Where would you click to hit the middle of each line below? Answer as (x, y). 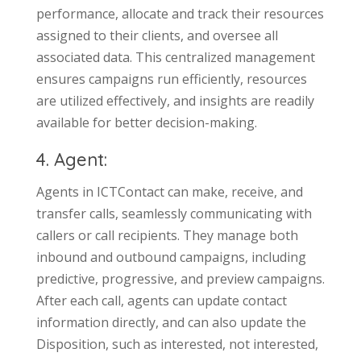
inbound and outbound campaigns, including (171, 257)
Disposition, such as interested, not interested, (177, 344)
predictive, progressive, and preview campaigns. (180, 278)
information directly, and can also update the (171, 322)
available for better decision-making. (146, 122)
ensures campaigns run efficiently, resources (171, 79)
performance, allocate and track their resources (180, 13)
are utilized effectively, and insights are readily (175, 100)
